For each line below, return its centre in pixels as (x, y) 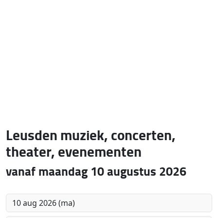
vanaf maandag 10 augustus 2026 (96, 171)
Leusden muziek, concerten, (91, 135)
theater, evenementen (74, 151)
